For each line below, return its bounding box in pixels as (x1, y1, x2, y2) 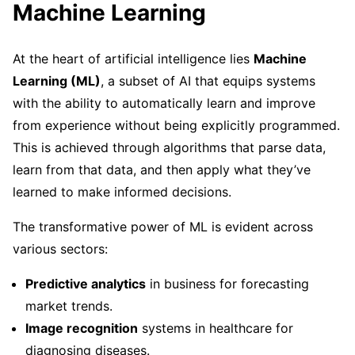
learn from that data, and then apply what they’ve (13, 161, 311, 177)
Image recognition (25, 319, 138, 336)
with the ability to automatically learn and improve (13, 94, 315, 111)
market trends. (25, 297, 113, 314)
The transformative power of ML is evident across (13, 218, 313, 235)
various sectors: (13, 240, 108, 257)
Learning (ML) (13, 72, 101, 89)
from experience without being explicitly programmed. (13, 116, 340, 133)
